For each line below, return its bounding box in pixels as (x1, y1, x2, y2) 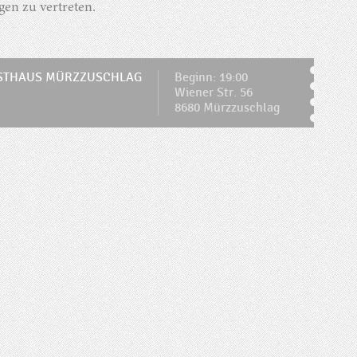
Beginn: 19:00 (175, 70, 248, 86)
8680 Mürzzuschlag (175, 100, 280, 116)
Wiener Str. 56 (175, 85, 253, 101)
